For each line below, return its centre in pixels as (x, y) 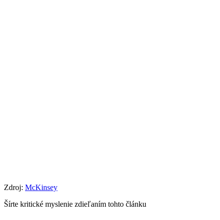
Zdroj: (14, 187)
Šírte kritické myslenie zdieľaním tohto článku (75, 204)
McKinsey (41, 187)
